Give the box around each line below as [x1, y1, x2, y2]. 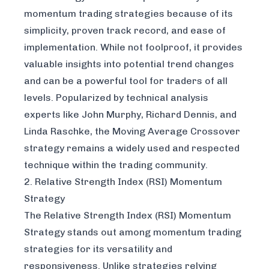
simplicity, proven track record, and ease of [24, 25, 226, 37]
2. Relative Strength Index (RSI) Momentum [24, 176, 222, 188]
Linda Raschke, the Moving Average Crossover [24, 125, 240, 138]
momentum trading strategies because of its [24, 8, 233, 20]
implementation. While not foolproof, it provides [24, 41, 243, 53]
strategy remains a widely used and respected [24, 142, 240, 154]
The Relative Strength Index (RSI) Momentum [24, 210, 231, 222]
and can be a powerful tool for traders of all [24, 75, 228, 87]
